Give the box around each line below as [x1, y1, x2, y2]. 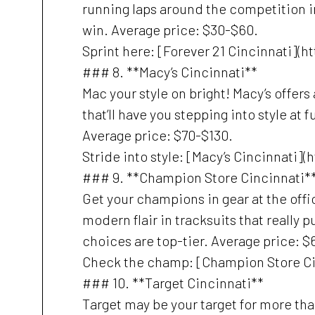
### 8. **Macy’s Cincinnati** [82, 63, 257, 80]
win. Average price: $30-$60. [82, 21, 258, 38]
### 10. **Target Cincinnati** [82, 274, 264, 291]
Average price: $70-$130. [82, 127, 233, 143]
